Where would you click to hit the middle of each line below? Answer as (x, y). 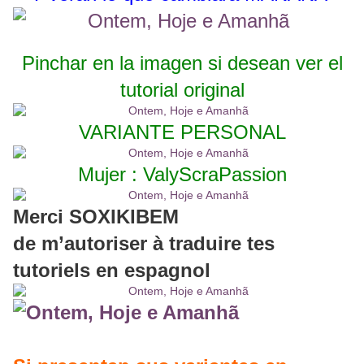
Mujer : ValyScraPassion (182, 175)
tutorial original (182, 90)
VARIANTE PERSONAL (182, 132)
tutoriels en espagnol (112, 271)
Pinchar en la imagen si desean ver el (182, 63)
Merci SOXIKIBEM (96, 217)
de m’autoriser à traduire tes (144, 244)
